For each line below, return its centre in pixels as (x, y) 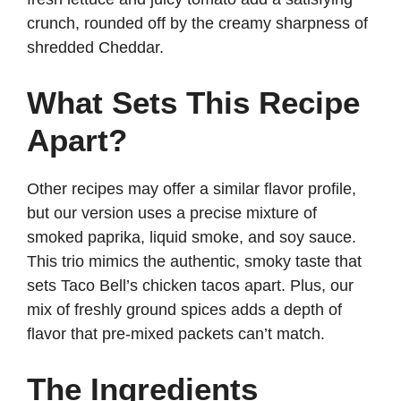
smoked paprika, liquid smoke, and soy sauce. (192, 238)
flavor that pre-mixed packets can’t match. (176, 334)
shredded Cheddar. (95, 48)
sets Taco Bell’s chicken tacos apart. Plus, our (190, 286)
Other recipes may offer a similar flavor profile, (192, 189)
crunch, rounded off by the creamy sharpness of (197, 24)
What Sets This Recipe (193, 103)
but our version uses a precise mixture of (172, 213)
